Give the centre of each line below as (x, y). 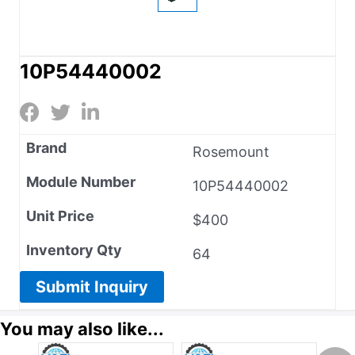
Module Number (81, 181)
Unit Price (60, 216)
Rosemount (231, 151)
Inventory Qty (74, 250)
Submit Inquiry (92, 286)
